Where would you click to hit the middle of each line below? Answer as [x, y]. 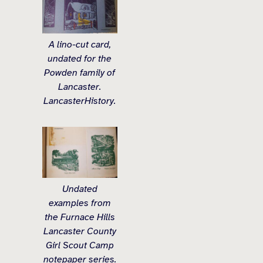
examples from [80, 203]
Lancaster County [80, 231]
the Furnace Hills [80, 217]
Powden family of [80, 73]
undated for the [80, 58]
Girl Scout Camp [80, 245]
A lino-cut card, [80, 44]
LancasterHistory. [80, 101]
